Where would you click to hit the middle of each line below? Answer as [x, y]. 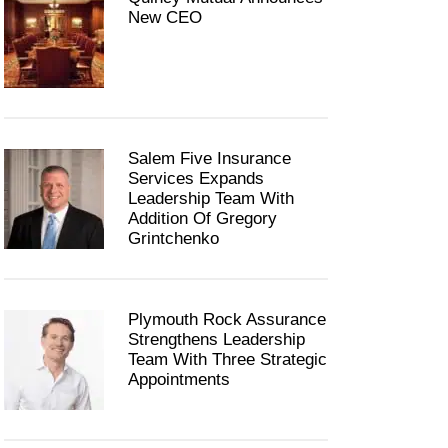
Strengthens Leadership [216, 340]
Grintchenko [173, 239]
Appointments [181, 380]
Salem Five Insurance [209, 159]
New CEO [165, 18]
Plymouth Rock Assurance [227, 320]
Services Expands [196, 179]
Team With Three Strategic [227, 360]
